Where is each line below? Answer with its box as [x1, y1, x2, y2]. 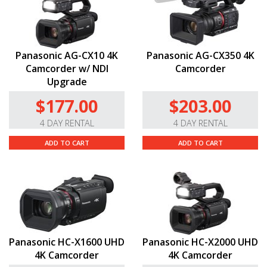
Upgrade [46, 75, 87, 89]
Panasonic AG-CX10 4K [15, 49, 118, 63]
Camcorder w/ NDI [25, 62, 108, 76]
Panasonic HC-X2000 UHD [142, 235, 258, 249]
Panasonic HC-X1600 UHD [9, 235, 125, 249]
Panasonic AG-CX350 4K [146, 49, 254, 63]
